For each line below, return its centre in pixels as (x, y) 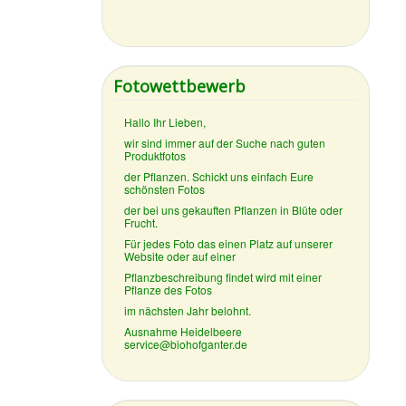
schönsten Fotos (165, 189)
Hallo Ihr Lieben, (165, 122)
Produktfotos (155, 156)
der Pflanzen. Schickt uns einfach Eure (219, 177)
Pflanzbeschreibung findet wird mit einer (223, 277)
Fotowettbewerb (180, 87)
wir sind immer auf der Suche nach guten (225, 143)
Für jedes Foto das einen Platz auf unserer (229, 244)
